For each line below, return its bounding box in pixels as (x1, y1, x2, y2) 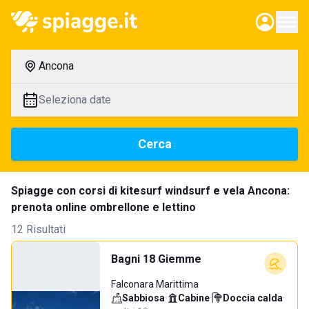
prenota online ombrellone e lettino (11, 201, 196, 214)
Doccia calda (223, 292, 283, 303)
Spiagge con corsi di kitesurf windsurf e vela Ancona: (11, 184, 290, 197)
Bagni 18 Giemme (111, 252, 201, 266)
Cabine (178, 292, 210, 303)
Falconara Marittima (111, 279, 199, 290)
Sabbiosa (122, 292, 165, 303)
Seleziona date (39, 93, 111, 106)
